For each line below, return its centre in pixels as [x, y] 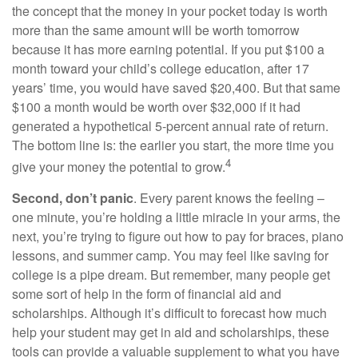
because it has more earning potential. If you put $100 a [168, 49]
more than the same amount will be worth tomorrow [156, 30]
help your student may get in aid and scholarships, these [171, 332]
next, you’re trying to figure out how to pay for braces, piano [178, 236]
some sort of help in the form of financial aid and [147, 293]
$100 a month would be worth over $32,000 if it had [156, 106]
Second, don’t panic [73, 197]
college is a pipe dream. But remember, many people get [171, 274]
